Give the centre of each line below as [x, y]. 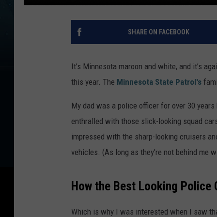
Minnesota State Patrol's [159, 82]
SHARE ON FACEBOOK [158, 32]
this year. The [94, 82]
